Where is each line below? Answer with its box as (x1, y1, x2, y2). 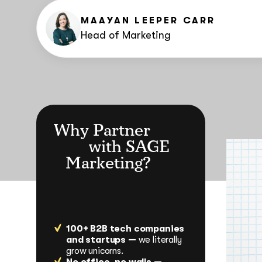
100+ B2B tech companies (66, 223, 185, 234)
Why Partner (54, 121, 150, 140)
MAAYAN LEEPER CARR (81, 15, 216, 26)
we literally (136, 235, 182, 245)
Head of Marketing (81, 29, 171, 41)
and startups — (66, 235, 136, 245)
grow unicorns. (66, 246, 123, 256)
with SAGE (89, 137, 170, 156)
